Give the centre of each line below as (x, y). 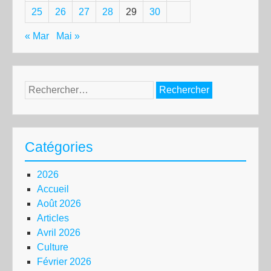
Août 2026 (59, 203)
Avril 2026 (59, 232)
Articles (53, 218)
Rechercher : (52, 87)
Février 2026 (64, 261)
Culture (53, 247)
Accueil (53, 189)
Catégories (59, 147)
